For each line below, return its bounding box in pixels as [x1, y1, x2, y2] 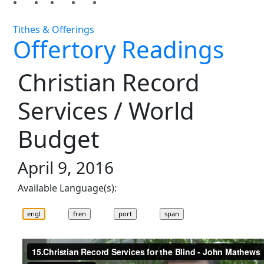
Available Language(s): [18, 181, 117, 195]
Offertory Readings [13, 33, 225, 66]
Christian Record [18, 66, 200, 99]
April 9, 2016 [18, 156, 114, 179]
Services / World [18, 94, 195, 127]
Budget [18, 123, 100, 156]
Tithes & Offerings [13, 23, 95, 37]
